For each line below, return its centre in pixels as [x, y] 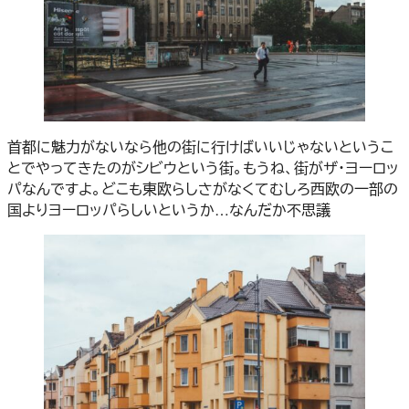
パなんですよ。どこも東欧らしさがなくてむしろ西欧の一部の [203, 188]
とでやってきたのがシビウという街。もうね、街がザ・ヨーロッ [203, 167]
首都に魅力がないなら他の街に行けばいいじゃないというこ [200, 146]
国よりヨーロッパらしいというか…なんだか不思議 [169, 209]
